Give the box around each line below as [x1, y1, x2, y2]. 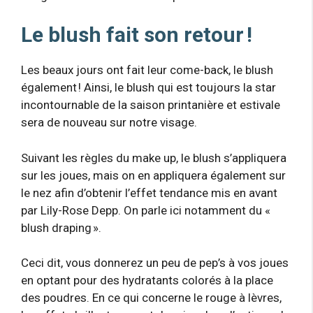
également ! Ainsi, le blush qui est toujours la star [21, 80, 276, 94]
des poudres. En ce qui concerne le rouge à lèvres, [21, 291, 282, 305]
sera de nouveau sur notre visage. [21, 115, 197, 129]
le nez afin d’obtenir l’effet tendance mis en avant [21, 185, 277, 200]
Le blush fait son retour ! [21, 22, 252, 47]
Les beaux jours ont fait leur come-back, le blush [21, 63, 273, 77]
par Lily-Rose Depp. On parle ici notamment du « [21, 203, 272, 217]
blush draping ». [21, 220, 101, 235]
